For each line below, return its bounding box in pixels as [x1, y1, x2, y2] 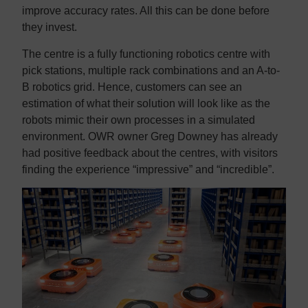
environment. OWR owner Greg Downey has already [22, 130, 278, 142]
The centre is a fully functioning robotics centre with [22, 47, 270, 60]
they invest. [22, 21, 77, 34]
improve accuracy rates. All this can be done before [22, 5, 269, 17]
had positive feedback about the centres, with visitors [22, 146, 278, 159]
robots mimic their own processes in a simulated [22, 113, 255, 126]
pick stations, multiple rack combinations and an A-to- [22, 64, 280, 76]
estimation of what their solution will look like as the [22, 97, 270, 109]
